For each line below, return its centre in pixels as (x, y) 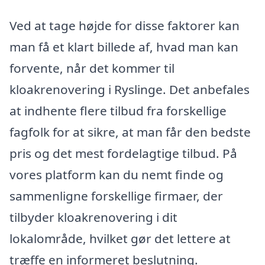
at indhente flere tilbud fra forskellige (118, 110)
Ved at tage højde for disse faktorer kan (125, 25)
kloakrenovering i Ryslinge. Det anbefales (130, 89)
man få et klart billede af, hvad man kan (124, 46)
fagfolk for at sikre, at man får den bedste (130, 132)
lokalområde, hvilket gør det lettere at (120, 238)
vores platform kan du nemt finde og (117, 174)
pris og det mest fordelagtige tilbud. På (123, 153)
